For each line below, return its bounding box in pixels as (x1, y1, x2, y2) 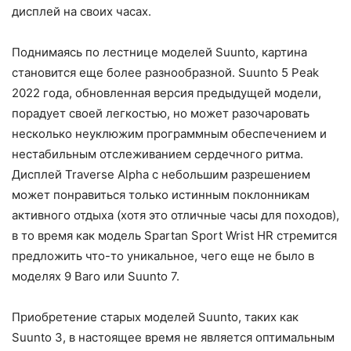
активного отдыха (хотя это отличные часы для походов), (12, 207, 339, 223)
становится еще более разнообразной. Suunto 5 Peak (12, 64, 319, 80)
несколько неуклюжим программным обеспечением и (12, 125, 327, 141)
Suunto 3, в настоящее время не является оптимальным (12, 329, 335, 345)
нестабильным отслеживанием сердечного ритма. (12, 146, 303, 161)
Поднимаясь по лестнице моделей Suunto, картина (12, 44, 307, 60)
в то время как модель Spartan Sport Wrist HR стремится (12, 227, 337, 243)
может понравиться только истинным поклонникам (12, 186, 309, 202)
